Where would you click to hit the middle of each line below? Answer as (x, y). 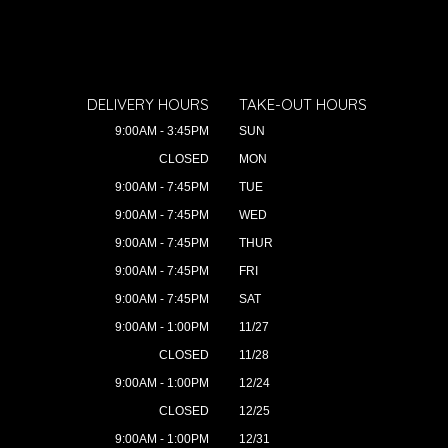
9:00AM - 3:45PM (162, 130)
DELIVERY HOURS (148, 104)
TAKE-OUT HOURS (303, 104)
